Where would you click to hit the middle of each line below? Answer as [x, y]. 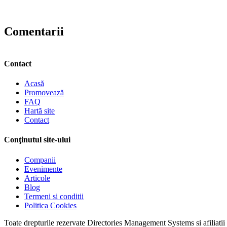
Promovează [44, 93]
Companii [40, 160]
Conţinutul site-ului [37, 140]
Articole [37, 178]
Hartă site [40, 111]
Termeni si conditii [54, 196]
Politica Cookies [50, 205]
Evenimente [43, 169]
